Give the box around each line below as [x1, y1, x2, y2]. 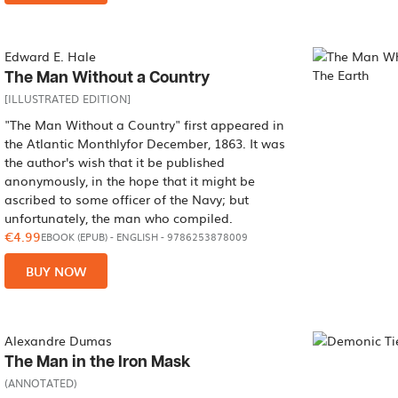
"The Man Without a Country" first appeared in [4, 115, 285, 133]
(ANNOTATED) [4, 375, 78, 391]
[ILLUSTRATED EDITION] [4, 91, 131, 107]
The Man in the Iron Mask [4, 354, 192, 370]
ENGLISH [116, 229, 159, 244]
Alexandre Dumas [4, 331, 113, 349]
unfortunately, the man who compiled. [4, 209, 234, 227]
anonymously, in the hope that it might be [4, 171, 256, 189]
